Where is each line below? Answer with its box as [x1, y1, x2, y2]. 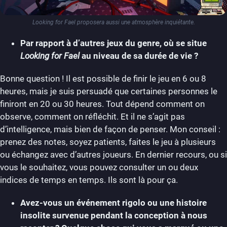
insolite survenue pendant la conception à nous [20, 210, 207, 221]
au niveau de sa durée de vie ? [80, 51, 200, 61]
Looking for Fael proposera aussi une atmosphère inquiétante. [32, 19, 195, 26]
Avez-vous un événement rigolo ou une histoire [20, 198, 207, 208]
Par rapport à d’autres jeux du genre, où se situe [20, 38, 207, 49]
